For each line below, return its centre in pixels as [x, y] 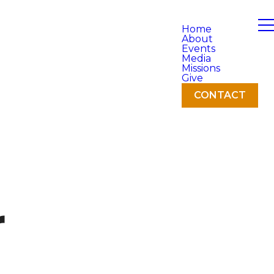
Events [198, 49]
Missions [201, 68]
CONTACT [220, 95]
